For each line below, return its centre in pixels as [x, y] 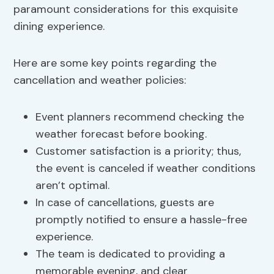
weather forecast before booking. [121, 134]
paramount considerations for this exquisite [126, 9]
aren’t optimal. [73, 186]
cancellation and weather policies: [100, 80]
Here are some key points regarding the [115, 63]
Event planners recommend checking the [140, 117]
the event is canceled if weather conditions [146, 168]
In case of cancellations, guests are [125, 203]
